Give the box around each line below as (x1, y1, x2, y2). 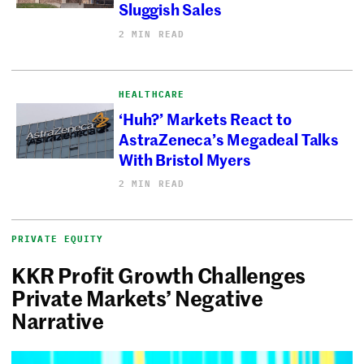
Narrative (11, 305, 115, 336)
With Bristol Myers (119, 148, 251, 171)
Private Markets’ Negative (11, 283, 263, 313)
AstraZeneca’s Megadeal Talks (119, 128, 339, 150)
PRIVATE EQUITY (11, 233, 104, 245)
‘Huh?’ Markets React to (119, 107, 292, 130)
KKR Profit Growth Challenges (11, 260, 305, 290)
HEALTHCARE (119, 88, 185, 100)
